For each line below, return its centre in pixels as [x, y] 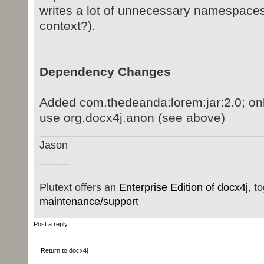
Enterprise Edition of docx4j [183, 187]
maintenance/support [89, 201]
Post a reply [50, 224]
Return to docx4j [64, 251]
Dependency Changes [105, 72]
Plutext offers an [79, 187]
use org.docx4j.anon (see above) [132, 118]
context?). [67, 26]
